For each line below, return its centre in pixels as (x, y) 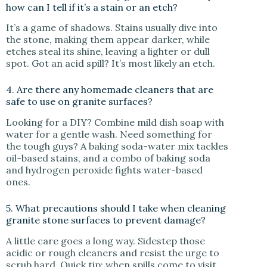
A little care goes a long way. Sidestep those (105, 241)
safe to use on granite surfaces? (79, 102)
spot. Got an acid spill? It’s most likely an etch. (111, 63)
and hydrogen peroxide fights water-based (104, 170)
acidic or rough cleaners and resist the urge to (113, 253)
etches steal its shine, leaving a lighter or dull (108, 52)
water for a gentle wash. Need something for (109, 134)
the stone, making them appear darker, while (108, 40)
